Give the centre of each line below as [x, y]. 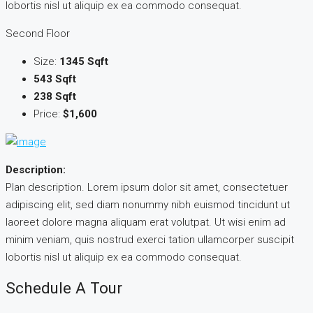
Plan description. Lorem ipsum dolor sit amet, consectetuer [147, 188]
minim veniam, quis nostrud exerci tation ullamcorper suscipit [150, 240]
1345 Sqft [84, 62]
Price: [48, 114]
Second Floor [38, 34]
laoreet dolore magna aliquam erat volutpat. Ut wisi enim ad [146, 223]
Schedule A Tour [64, 287]
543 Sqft [55, 79]
